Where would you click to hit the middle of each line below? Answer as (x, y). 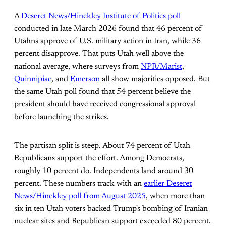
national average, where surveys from (77, 66)
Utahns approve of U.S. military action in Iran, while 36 (107, 41)
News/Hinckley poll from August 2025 (80, 196)
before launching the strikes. (62, 117)
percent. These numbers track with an (79, 183)
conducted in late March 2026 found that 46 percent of (108, 29)
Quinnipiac (33, 79)
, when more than (175, 196)
